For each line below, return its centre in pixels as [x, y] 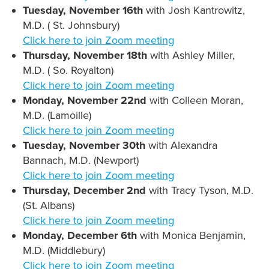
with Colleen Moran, [196, 101]
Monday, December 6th [81, 236]
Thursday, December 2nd [86, 191]
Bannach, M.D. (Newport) [80, 161]
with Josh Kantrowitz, [194, 11]
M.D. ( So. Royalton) [68, 71]
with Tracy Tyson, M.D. [201, 191]
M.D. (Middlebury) [64, 251]
